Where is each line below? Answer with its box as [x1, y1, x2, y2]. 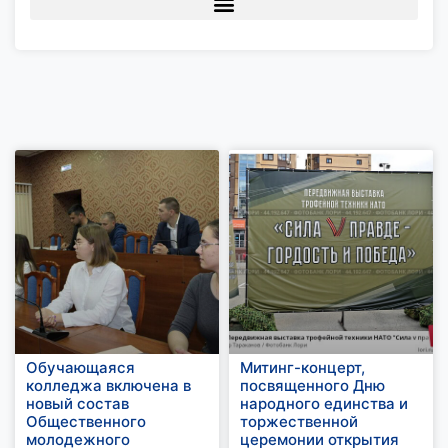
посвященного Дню [240, 376, 385, 395]
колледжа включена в [26, 376, 191, 395]
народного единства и [240, 394, 408, 413]
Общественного [26, 412, 146, 431]
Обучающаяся [26, 358, 135, 377]
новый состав [26, 394, 129, 413]
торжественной [240, 412, 358, 431]
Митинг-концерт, [240, 358, 365, 377]
